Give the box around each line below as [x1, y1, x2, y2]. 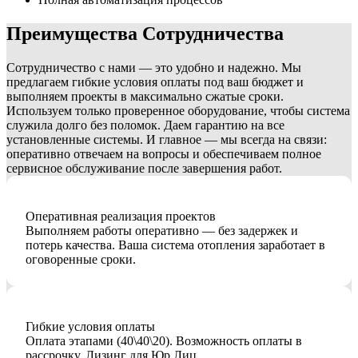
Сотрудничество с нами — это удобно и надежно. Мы [6, 61, 301, 75]
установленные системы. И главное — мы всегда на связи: [6, 133, 327, 147]
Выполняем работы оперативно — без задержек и [26, 224, 298, 238]
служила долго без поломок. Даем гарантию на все [6, 118, 284, 133]
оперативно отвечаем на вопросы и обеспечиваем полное [6, 147, 321, 161]
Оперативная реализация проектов [26, 209, 216, 224]
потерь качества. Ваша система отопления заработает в [26, 238, 325, 253]
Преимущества [6, 23, 142, 45]
